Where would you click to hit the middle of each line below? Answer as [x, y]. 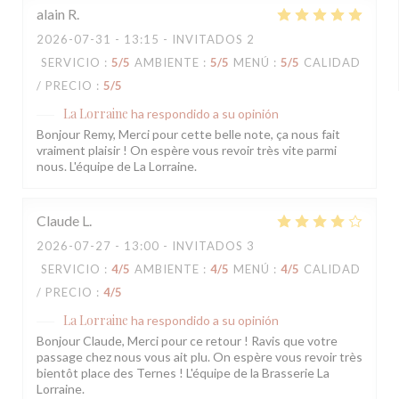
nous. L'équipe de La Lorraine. [117, 167]
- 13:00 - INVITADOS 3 [183, 246]
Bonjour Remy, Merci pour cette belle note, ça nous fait [188, 134]
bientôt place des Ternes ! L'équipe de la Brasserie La [183, 373]
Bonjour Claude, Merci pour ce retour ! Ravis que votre [187, 341]
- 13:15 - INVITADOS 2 [183, 40]
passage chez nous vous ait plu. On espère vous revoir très [199, 357]
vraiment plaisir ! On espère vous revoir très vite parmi [187, 151]
